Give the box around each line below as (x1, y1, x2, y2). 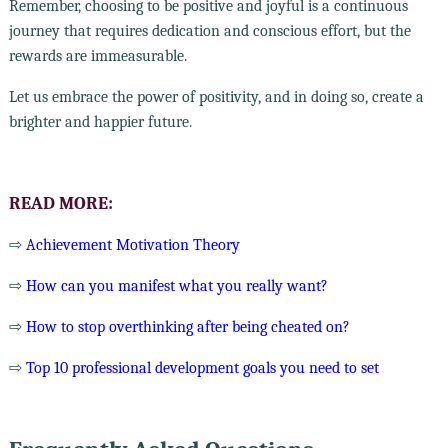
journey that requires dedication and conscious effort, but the (8, 21, 411, 40)
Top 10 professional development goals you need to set (25, 358, 379, 377)
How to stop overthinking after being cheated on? (25, 317, 350, 336)
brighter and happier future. (8, 112, 192, 131)
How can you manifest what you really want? (25, 276, 328, 295)
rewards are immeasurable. (8, 46, 187, 65)
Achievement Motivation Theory (25, 235, 240, 254)
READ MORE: (8, 192, 113, 214)
